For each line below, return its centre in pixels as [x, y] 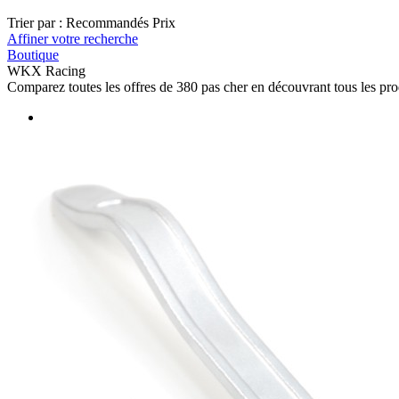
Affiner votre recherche [73, 38]
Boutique [33, 54]
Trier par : [35, 22]
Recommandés [107, 22]
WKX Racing [46, 70]
